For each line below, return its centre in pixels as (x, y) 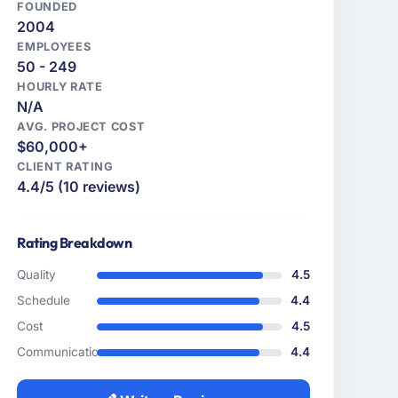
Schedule (44, 301)
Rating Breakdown (75, 243)
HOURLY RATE (60, 87)
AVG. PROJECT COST (81, 127)
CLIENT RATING (65, 167)
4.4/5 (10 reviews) (79, 187)
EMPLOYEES (54, 47)
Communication (62, 352)
